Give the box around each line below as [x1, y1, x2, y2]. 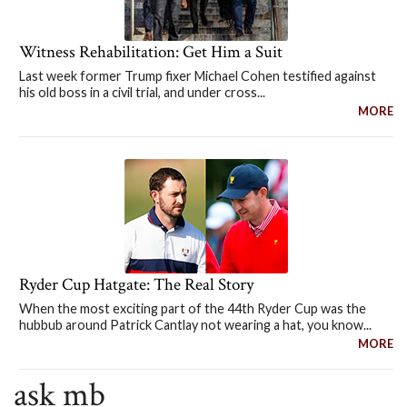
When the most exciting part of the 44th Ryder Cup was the [18, 301, 366, 317]
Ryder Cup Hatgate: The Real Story [18, 273, 253, 297]
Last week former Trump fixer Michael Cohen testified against [18, 67, 376, 84]
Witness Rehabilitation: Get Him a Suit [18, 40, 283, 64]
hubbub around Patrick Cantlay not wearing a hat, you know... [18, 317, 372, 333]
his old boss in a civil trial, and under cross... [18, 84, 265, 100]
